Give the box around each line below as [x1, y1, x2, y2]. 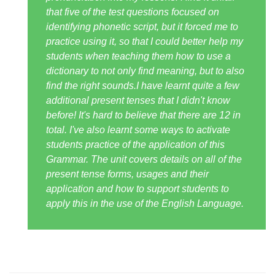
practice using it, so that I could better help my [46, 36, 243, 47]
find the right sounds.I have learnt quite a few [46, 80, 239, 91]
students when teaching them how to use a [46, 51, 231, 62]
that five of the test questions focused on [46, 7, 219, 18]
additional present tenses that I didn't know [46, 95, 230, 106]
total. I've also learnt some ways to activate [46, 125, 230, 136]
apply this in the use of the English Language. [46, 198, 244, 209]
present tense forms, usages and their [46, 169, 209, 180]
